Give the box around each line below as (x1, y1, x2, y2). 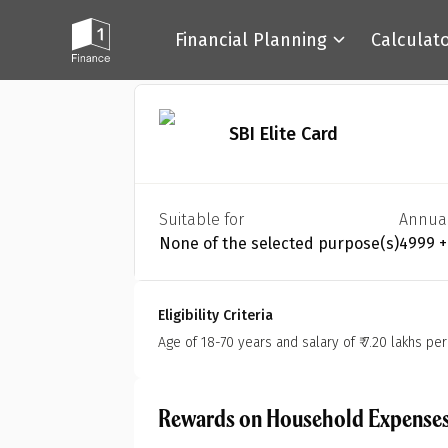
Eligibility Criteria (158, 307, 274, 324)
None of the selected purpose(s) (159, 234, 400, 253)
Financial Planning (175, 29, 328, 51)
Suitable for (159, 210, 245, 229)
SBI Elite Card (229, 123, 339, 145)
